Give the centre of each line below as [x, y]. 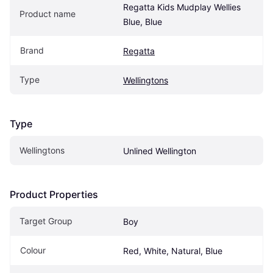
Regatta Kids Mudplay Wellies [182, 7]
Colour [33, 250]
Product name [48, 13]
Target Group [46, 221]
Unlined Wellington [160, 151]
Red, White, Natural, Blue [173, 250]
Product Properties [54, 194]
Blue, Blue [143, 21]
